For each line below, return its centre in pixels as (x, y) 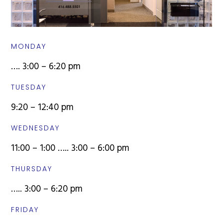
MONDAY (29, 46)
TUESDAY (29, 87)
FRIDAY (25, 209)
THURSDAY (32, 168)
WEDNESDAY (36, 128)
